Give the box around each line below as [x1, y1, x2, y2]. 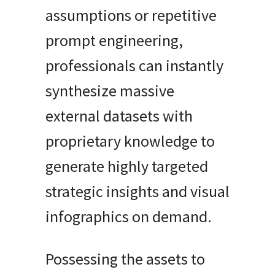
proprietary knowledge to [45, 130, 215, 151]
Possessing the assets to [45, 249, 205, 269]
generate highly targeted [45, 155, 208, 176]
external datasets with [45, 105, 193, 126]
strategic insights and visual [45, 180, 230, 201]
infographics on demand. [45, 206, 212, 227]
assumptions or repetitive [45, 4, 217, 25]
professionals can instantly [45, 55, 223, 76]
